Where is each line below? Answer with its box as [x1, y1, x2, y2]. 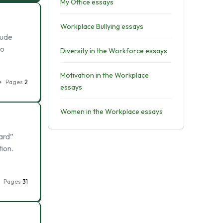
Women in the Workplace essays [60, 107, 163, 116]
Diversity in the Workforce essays [60, 46, 167, 55]
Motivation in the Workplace [60, 71, 149, 80]
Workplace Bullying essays [60, 22, 143, 31]
